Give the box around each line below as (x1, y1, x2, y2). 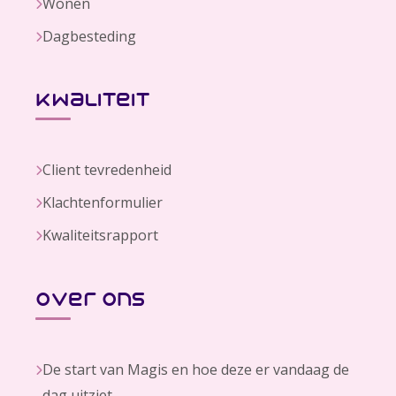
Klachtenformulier (42, 193, 163, 213)
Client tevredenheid (42, 160, 171, 180)
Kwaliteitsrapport (42, 225, 158, 246)
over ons (35, 293, 145, 307)
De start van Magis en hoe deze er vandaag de (42, 360, 349, 380)
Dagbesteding (42, 26, 136, 46)
